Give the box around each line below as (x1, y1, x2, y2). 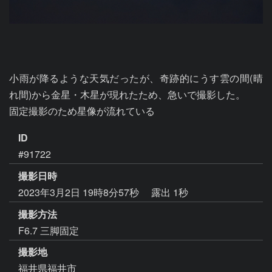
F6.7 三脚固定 (18, 223, 79, 237)
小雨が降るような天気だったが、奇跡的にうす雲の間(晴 (9, 71, 263, 85)
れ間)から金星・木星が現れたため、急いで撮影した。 (9, 87, 245, 101)
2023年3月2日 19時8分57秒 (18, 185, 141, 199)
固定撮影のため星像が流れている (9, 104, 155, 118)
